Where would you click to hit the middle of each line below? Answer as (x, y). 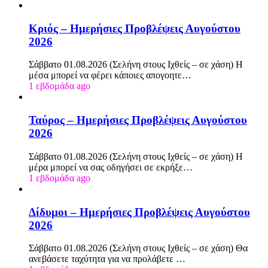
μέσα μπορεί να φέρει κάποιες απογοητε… (110, 75)
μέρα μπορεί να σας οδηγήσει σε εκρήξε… (111, 167)
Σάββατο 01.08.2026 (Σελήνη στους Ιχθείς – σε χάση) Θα (138, 248)
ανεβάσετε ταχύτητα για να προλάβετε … (107, 259)
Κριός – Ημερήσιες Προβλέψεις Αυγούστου (135, 28)
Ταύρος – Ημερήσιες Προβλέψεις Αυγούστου (138, 120)
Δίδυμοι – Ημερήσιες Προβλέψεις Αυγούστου (139, 212)
